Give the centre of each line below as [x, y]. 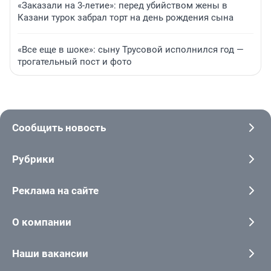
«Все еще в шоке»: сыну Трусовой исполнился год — [131, 50]
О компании [42, 222]
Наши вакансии [50, 254]
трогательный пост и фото [75, 62]
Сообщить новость [59, 128]
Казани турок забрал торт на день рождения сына [126, 18]
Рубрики [33, 159]
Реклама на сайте [55, 191]
